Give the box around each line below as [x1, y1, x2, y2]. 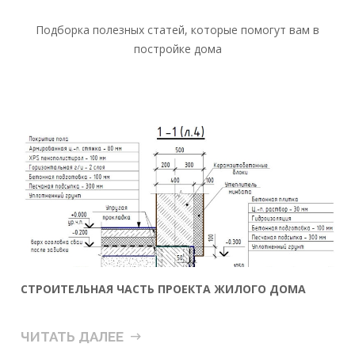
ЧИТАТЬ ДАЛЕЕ [21, 329, 124, 345]
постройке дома [133, 41, 222, 57]
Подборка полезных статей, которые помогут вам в [36, 22, 319, 38]
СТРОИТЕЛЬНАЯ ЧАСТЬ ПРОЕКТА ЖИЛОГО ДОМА [21, 281, 307, 297]
